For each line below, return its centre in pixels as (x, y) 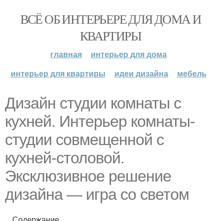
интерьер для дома (129, 54)
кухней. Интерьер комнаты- (100, 121)
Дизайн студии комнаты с (93, 103)
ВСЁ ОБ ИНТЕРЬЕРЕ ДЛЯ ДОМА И (110, 19)
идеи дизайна (141, 73)
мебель (192, 73)
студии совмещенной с (84, 140)
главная (66, 54)
